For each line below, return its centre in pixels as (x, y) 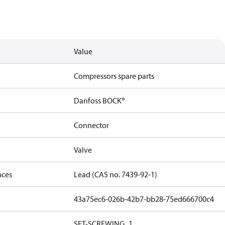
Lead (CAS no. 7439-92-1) (116, 174)
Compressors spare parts (114, 76)
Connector (92, 125)
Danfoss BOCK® (100, 100)
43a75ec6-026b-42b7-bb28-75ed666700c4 (144, 199)
